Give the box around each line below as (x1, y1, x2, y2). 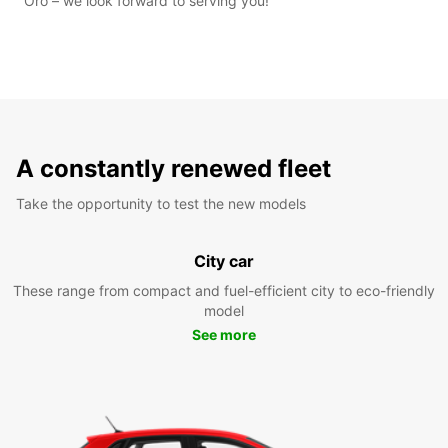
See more (192, 325, 256, 343)
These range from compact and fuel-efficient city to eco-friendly (13, 281, 435, 299)
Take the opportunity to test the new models (16, 194, 306, 212)
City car (194, 250, 254, 271)
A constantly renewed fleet (16, 153, 331, 183)
